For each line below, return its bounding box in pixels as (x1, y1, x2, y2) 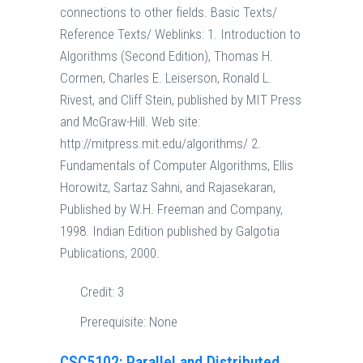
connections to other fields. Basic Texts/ (60, 4, 277, 21)
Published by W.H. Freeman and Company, (60, 201, 283, 218)
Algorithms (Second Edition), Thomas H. (60, 48, 273, 65)
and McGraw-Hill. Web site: (60, 113, 200, 130)
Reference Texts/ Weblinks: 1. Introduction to (60, 26, 301, 43)
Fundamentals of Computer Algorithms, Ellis (60, 157, 293, 174)
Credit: (80, 284, 117, 301)
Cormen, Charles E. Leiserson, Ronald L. (60, 70, 271, 87)
